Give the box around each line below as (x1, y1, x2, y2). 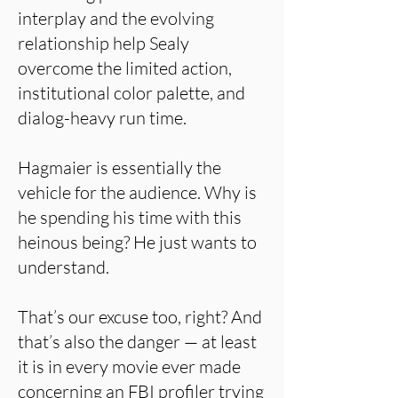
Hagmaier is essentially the (18, 156, 221, 179)
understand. (18, 256, 109, 278)
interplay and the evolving (18, 7, 214, 29)
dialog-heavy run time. (18, 107, 187, 129)
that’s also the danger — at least (18, 330, 257, 353)
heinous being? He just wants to (18, 231, 257, 253)
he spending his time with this (18, 206, 242, 228)
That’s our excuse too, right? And (18, 306, 262, 328)
